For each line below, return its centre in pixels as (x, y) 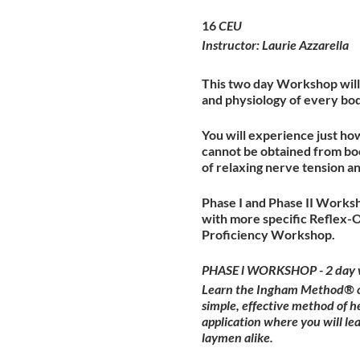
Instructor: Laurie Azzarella (275, 44)
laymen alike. (237, 337)
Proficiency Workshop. (268, 234)
